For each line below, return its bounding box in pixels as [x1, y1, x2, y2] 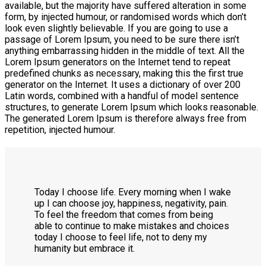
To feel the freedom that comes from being [34, 208, 213, 220]
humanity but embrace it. [34, 242, 135, 254]
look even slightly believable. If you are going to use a [5, 22, 228, 34]
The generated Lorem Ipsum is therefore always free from [5, 112, 246, 124]
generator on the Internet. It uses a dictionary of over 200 [5, 78, 240, 90]
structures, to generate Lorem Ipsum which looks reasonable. [5, 101, 258, 113]
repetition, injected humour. [5, 123, 115, 135]
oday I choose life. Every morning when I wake [39, 186, 231, 198]
